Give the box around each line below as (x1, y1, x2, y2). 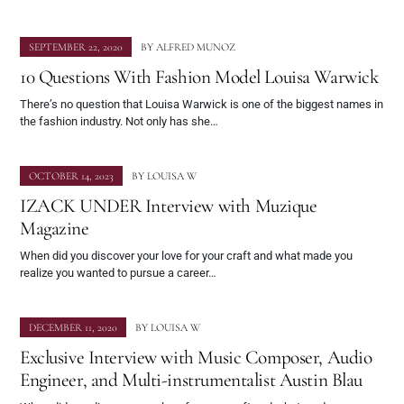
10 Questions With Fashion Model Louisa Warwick (20, 65, 379, 89)
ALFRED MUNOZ (156, 41, 235, 54)
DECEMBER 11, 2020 (29, 321, 117, 335)
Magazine (20, 216, 89, 241)
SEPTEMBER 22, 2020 (29, 41, 123, 54)
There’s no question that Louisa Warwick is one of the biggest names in (20, 97, 383, 112)
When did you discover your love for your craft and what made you (20, 249, 353, 263)
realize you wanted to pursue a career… (20, 266, 216, 280)
